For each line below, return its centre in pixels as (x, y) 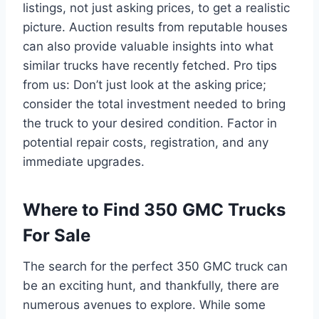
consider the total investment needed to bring (154, 104)
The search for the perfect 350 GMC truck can (155, 266)
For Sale (57, 235)
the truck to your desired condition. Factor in (150, 123)
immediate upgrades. (84, 161)
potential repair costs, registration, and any (146, 142)
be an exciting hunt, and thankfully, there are (151, 285)
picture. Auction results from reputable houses (155, 27)
